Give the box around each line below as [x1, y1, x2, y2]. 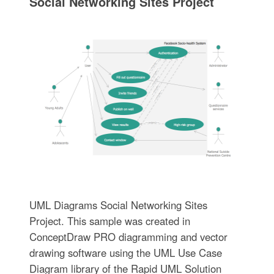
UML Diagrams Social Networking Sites [29, 197, 207, 212]
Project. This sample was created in [29, 213, 190, 228]
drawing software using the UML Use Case [29, 245, 222, 260]
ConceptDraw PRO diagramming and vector [29, 229, 228, 244]
